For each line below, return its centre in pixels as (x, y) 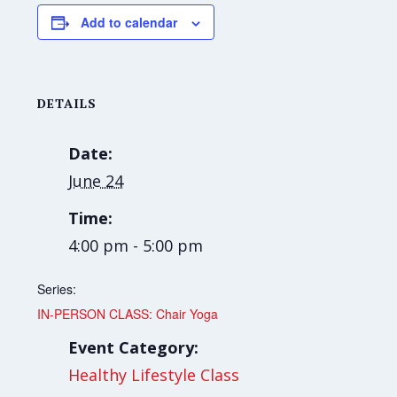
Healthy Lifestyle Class (154, 375)
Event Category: (134, 348)
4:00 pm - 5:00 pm (136, 246)
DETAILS (67, 104)
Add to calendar (129, 23)
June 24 (96, 181)
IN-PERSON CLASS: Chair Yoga (128, 314)
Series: (57, 289)
